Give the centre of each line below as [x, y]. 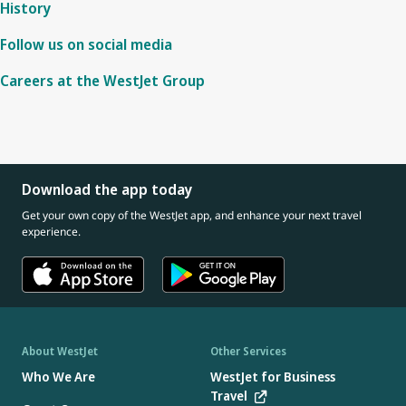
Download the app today [107, 189]
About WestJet [60, 352]
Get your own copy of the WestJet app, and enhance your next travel [192, 215]
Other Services [248, 352]
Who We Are [58, 377]
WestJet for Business [273, 377]
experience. [51, 232]
